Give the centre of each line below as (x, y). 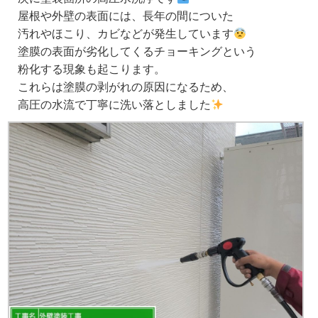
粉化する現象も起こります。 (86, 70)
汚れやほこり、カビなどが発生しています (120, 34)
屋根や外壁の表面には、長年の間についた (120, 17)
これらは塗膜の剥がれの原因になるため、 (120, 88)
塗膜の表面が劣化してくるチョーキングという (131, 52)
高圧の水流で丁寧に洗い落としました (108, 105)
